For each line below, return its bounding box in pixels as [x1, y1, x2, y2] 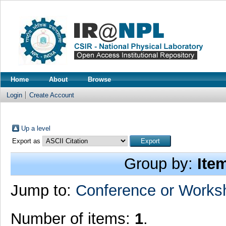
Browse [88, 76, 111, 83]
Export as [12, 137, 42, 145]
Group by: [124, 155, 197, 173]
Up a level [21, 125, 50, 132]
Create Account [29, 91, 74, 99]
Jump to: [10, 182, 76, 199]
